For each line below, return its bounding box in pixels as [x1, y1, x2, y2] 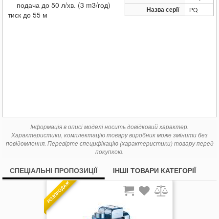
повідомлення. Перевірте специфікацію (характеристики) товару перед [5, 139, 214, 147]
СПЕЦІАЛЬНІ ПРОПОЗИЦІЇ [10, 165, 97, 175]
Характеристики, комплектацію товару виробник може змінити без [11, 131, 208, 139]
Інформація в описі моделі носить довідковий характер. [30, 122, 189, 131]
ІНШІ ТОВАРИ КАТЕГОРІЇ [113, 165, 196, 175]
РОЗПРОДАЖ [45, 179, 71, 205]
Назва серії [147, 5, 179, 14]
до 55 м [21, 10, 47, 20]
